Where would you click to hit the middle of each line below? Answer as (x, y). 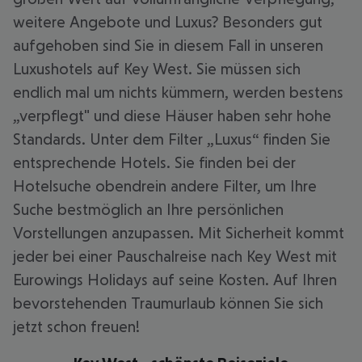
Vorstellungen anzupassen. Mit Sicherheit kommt (179, 233)
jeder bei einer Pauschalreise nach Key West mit (175, 256)
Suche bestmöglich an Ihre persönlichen (148, 209)
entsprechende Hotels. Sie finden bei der (154, 162)
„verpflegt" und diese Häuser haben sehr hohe (172, 116)
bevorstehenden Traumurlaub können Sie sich (168, 303)
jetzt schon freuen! (76, 326)
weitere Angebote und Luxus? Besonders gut (168, 22)
